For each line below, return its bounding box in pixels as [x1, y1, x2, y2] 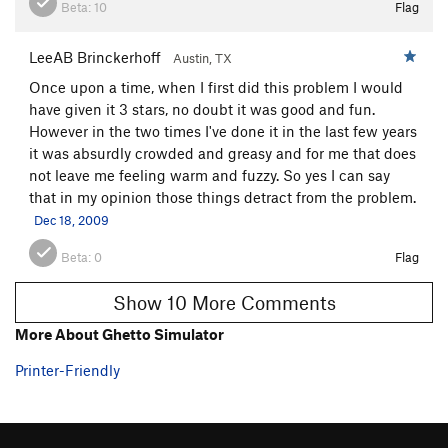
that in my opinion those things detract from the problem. [29, 188, 416, 207]
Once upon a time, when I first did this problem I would [29, 78, 403, 97]
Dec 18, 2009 [34, 212, 109, 229]
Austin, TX [173, 50, 232, 67]
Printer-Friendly [15, 361, 120, 380]
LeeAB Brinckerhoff [29, 48, 161, 67]
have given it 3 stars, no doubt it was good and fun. [29, 100, 375, 119]
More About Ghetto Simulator [15, 325, 224, 344]
